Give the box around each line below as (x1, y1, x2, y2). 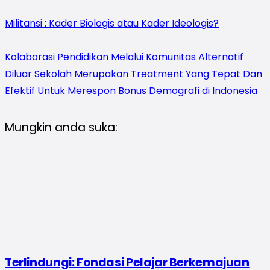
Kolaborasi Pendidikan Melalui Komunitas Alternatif (5, 49, 243, 64)
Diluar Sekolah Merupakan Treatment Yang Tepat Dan (5, 66, 262, 81)
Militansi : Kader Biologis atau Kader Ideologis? (5, 16, 219, 30)
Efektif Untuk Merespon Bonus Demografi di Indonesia (5, 83, 257, 98)
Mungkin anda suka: (5, 119, 118, 136)
